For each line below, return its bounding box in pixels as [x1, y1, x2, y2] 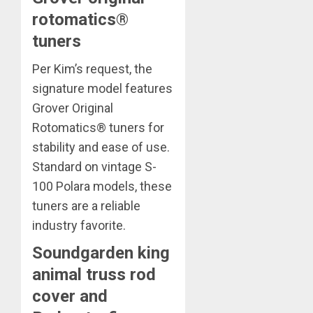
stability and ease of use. [32, 139, 170, 154]
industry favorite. [32, 217, 126, 233]
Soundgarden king [32, 242, 170, 263]
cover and [32, 286, 108, 306]
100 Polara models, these [32, 178, 172, 194]
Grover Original [32, 100, 113, 115]
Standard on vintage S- [32, 159, 156, 174]
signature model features [32, 80, 173, 96]
